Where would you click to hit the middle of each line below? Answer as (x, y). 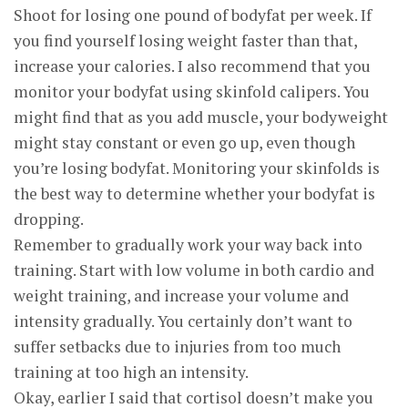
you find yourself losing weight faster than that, (185, 41)
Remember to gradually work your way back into (188, 245)
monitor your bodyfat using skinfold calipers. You (192, 92)
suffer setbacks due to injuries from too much (177, 347)
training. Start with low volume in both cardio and (194, 270)
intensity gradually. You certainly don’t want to (183, 321)
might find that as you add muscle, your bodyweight (201, 117)
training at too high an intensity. (131, 372)
